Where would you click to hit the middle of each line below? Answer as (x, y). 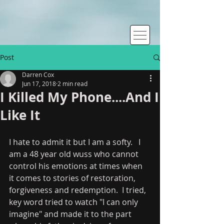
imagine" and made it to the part (71, 214)
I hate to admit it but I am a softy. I (76, 142)
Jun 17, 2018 (39, 83)
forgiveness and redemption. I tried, (78, 190)
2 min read (72, 83)
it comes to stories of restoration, (73, 178)
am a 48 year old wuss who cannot (75, 154)
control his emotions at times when (77, 166)
